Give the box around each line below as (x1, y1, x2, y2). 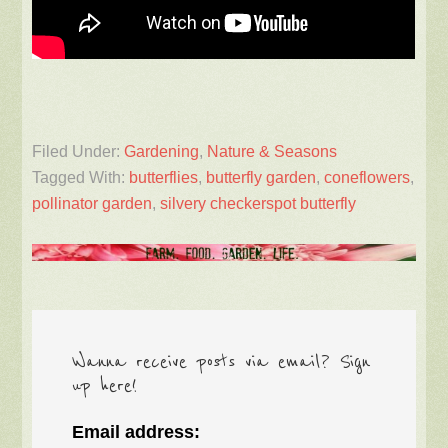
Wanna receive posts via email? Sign (72, 350, 371, 375)
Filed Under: (32, 143, 125, 161)
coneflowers (324, 169, 411, 187)
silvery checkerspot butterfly (160, 195, 357, 213)
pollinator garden (32, 195, 153, 213)
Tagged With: (32, 169, 130, 187)
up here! (72, 374, 138, 399)
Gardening (124, 143, 200, 161)
